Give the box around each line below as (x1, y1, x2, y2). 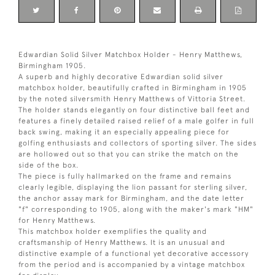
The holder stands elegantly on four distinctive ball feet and (18, 105, 250, 114)
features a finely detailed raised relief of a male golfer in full (18, 116, 254, 125)
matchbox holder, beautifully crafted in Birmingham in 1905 (18, 83, 247, 92)
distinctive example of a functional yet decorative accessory (18, 249, 249, 258)
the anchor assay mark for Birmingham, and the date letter (18, 193, 244, 203)
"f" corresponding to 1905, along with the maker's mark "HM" (18, 204, 254, 214)
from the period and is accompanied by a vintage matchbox (18, 260, 245, 269)
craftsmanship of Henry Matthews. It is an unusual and (18, 238, 225, 247)
